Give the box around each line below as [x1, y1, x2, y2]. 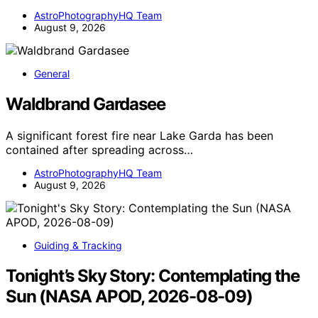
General [34, 67, 70, 80]
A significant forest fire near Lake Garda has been [6, 128, 273, 143]
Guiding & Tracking [34, 239, 122, 252]
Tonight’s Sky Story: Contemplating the [6, 265, 300, 286]
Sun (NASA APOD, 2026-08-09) [6, 286, 253, 307]
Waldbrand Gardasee [6, 94, 165, 115]
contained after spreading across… [6, 143, 193, 158]
